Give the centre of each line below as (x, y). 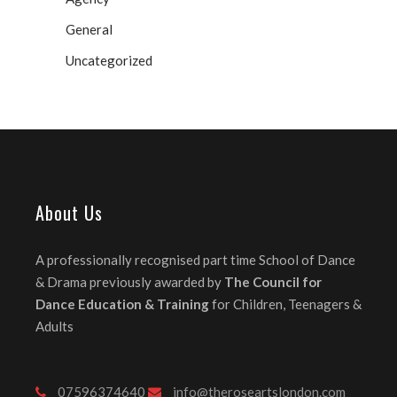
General (89, 30)
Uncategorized (109, 61)
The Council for (273, 282)
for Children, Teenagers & (287, 304)
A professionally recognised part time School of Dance (195, 260)
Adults (54, 327)
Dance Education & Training (122, 304)
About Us (69, 213)
